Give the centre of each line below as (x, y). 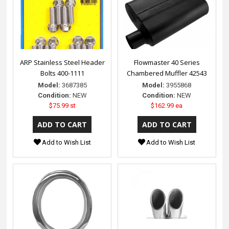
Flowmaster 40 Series (167, 62)
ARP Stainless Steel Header (62, 62)
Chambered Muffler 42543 (167, 73)
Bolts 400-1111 (62, 73)
